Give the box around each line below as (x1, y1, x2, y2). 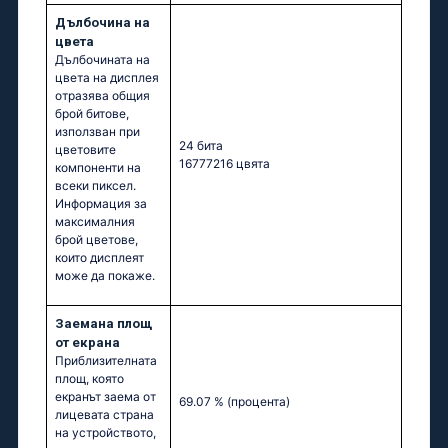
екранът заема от (55, 389, 156, 405)
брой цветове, (55, 232, 138, 248)
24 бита (179, 138, 223, 154)
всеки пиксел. (55, 178, 136, 194)
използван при (55, 124, 140, 140)
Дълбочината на (55, 52, 150, 68)
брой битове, (55, 106, 129, 122)
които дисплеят (55, 250, 144, 266)
